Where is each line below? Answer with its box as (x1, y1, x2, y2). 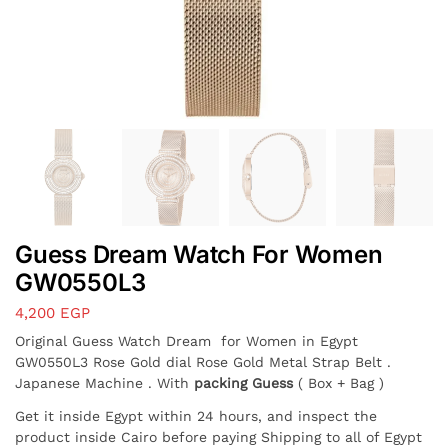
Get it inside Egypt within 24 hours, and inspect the (15, 407, 377, 424)
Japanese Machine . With (15, 375, 194, 392)
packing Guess (194, 375, 298, 392)
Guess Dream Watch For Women (15, 239, 383, 269)
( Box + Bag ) (298, 375, 384, 392)
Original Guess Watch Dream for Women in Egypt (15, 333, 358, 350)
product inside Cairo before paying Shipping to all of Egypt (15, 428, 422, 445)
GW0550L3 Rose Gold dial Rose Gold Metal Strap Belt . (15, 354, 391, 371)
